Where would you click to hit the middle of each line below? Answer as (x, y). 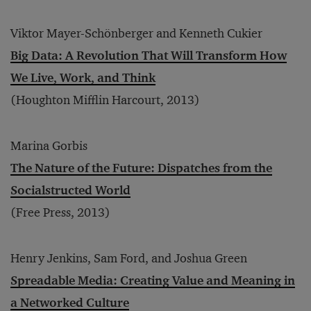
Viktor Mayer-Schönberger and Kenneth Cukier (136, 33)
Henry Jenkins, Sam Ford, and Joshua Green (129, 258)
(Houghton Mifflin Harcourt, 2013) (105, 100)
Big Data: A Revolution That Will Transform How (149, 56)
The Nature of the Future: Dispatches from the (141, 168)
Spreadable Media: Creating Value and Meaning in (153, 280)
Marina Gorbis (49, 146)
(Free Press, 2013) (60, 212)
